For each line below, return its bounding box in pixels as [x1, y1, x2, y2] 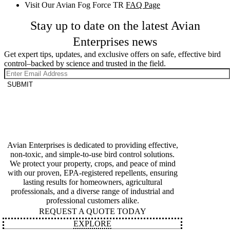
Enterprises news [73, 34, 157, 48]
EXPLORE [73, 219, 111, 228]
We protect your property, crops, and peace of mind [9, 159, 176, 168]
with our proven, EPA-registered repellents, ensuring [7, 168, 178, 178]
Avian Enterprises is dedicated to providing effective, [7, 141, 178, 150]
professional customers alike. [46, 196, 139, 205]
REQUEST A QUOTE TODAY [39, 207, 146, 216]
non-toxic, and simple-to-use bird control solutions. [10, 150, 175, 159]
